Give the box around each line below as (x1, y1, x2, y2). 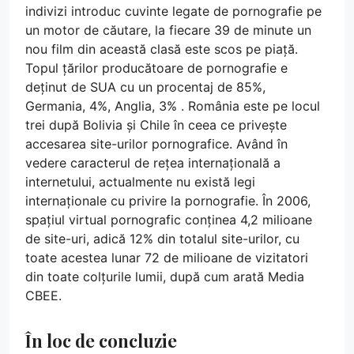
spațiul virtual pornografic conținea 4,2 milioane (25, 212, 312, 228)
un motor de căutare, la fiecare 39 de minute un (25, 22, 311, 39)
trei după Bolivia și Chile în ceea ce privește (25, 117, 287, 134)
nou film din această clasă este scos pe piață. (25, 41, 298, 58)
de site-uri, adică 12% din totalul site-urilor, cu (25, 231, 299, 247)
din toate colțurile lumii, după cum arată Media (25, 269, 304, 285)
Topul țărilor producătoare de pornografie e (25, 60, 288, 77)
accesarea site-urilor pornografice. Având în (25, 136, 288, 153)
